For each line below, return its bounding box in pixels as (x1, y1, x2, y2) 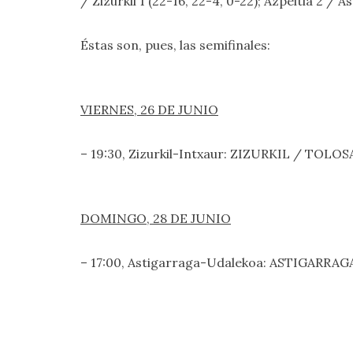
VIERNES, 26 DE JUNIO (80, 102, 218, 117)
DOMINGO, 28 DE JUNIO (80, 210, 231, 226)
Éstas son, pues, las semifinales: (80, 37, 277, 53)
